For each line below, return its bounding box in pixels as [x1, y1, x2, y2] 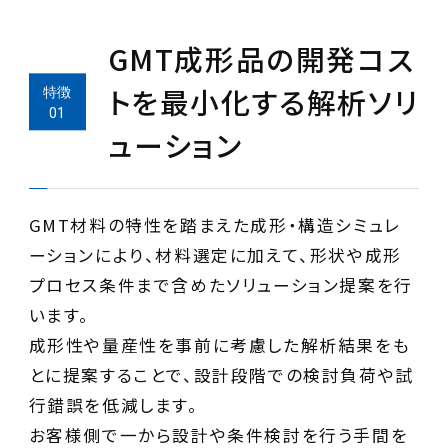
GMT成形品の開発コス [107, 38, 415, 80]
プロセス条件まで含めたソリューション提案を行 [28, 273, 413, 298]
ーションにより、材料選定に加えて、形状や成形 [28, 243, 402, 268]
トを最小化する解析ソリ [107, 81, 420, 123]
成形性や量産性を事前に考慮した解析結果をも [28, 333, 411, 358]
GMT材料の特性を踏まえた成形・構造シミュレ [28, 213, 401, 238]
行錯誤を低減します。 [28, 393, 199, 418]
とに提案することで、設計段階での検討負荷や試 [28, 363, 414, 388]
